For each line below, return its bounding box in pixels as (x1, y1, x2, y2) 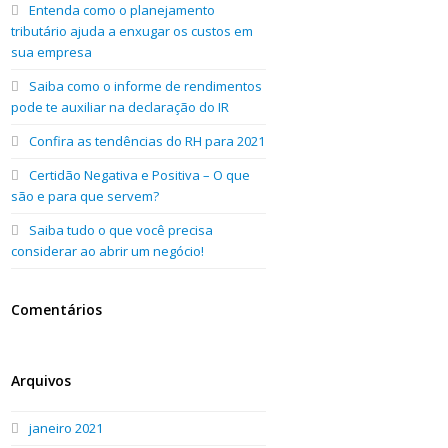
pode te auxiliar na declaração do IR (11, 97, 230, 116)
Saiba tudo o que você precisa (29, 220, 214, 239)
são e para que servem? (11, 186, 160, 205)
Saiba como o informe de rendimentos (29, 76, 263, 95)
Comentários (11, 299, 103, 319)
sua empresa (11, 42, 93, 61)
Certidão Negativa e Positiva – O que (29, 165, 251, 184)
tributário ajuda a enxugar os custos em (11, 21, 254, 40)
